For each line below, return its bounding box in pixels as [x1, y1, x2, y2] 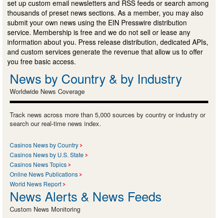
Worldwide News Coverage [10, 86, 85, 96]
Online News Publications [10, 169, 78, 178]
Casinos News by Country [10, 140, 78, 149]
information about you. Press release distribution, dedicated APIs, [7, 36, 208, 47]
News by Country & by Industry [10, 69, 182, 87]
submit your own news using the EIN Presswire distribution [7, 17, 187, 27]
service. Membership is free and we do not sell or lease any [7, 27, 190, 37]
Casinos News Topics [10, 160, 67, 168]
